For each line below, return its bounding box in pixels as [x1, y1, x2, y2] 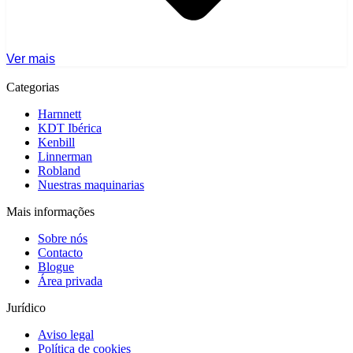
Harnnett [38, 107, 81, 121]
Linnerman [38, 150, 92, 164]
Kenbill [38, 136, 75, 150]
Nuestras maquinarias [38, 178, 144, 192]
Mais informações [6, 205, 95, 219]
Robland [38, 164, 80, 178]
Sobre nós [38, 232, 87, 246]
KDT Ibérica [38, 121, 102, 136]
